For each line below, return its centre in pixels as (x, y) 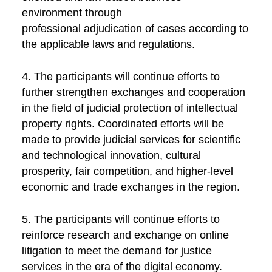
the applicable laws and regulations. (108, 45)
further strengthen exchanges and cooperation (133, 92)
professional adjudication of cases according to (135, 29)
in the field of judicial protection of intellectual (130, 108)
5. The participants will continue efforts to (121, 219)
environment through (72, 13)
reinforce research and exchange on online (125, 235)
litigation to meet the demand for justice (117, 250)
